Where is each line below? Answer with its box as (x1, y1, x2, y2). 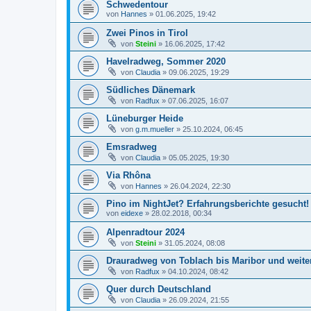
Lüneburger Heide (106, 112, 183, 124)
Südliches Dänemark (106, 84, 195, 95)
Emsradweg (106, 141, 157, 152)
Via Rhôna (106, 169, 151, 180)
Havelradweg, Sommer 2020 (106, 56, 226, 67)
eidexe (121, 208, 143, 217)
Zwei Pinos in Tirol (106, 27, 188, 38)
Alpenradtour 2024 (106, 226, 185, 237)
